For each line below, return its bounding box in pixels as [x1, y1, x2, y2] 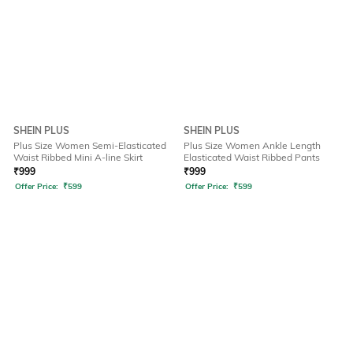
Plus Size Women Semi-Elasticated [13, 139, 166, 152]
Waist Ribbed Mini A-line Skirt [13, 151, 143, 164]
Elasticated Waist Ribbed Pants [184, 151, 320, 164]
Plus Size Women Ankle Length [184, 139, 321, 152]
